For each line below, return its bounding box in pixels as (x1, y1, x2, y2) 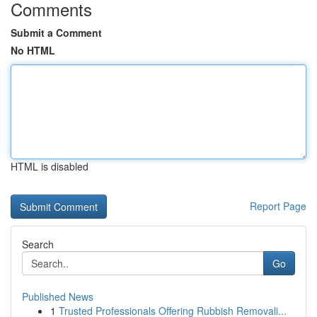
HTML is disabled (11, 159, 88, 173)
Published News (22, 289, 93, 304)
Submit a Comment (11, 25, 102, 40)
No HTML (11, 43, 55, 57)
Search (22, 237, 54, 251)
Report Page (250, 199, 306, 213)
